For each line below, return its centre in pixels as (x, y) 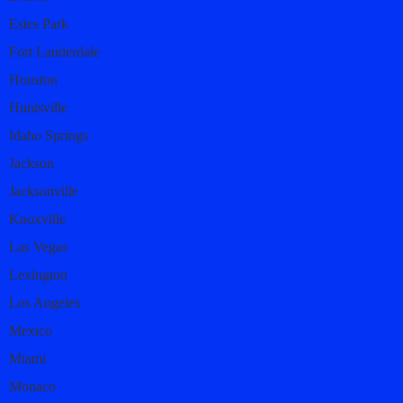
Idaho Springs (49, 135)
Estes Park (39, 23)
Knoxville (37, 219)
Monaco (32, 386)
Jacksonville (44, 191)
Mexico (31, 330)
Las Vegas (38, 246)
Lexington (38, 274)
